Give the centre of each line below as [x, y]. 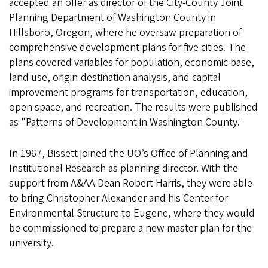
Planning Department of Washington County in [112, 18]
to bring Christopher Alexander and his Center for [118, 199]
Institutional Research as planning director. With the [124, 169]
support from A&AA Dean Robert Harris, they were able [131, 184]
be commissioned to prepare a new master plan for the [130, 229]
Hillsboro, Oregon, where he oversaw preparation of [125, 33]
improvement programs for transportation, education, [128, 93]
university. [31, 243]
